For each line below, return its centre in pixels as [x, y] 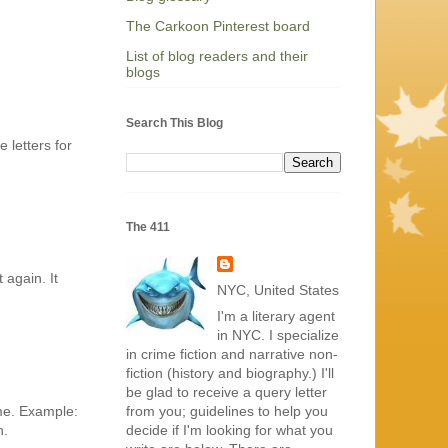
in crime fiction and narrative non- [232, 353]
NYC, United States [277, 289]
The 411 [148, 226]
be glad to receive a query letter [226, 391]
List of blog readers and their [217, 56]
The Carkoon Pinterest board [218, 26]
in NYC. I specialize [277, 334]
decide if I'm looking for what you [229, 429]
